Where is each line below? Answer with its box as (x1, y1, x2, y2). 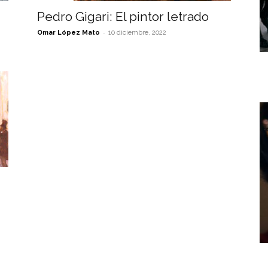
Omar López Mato (37, 29, 100, 36)
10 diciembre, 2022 (108, 29, 166, 36)
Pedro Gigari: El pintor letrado (37, 9, 209, 24)
